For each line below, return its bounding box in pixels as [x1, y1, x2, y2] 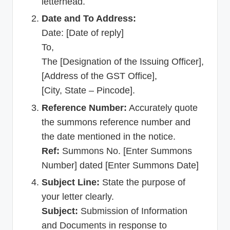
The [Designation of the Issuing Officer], [42, 56, 204, 67]
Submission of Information [78, 205, 187, 216]
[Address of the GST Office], [42, 71, 157, 82]
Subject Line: [42, 177, 100, 187]
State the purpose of [100, 177, 185, 187]
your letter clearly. [42, 191, 114, 202]
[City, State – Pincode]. [42, 85, 135, 96]
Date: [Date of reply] [42, 28, 124, 39]
